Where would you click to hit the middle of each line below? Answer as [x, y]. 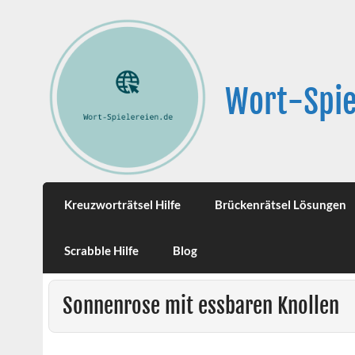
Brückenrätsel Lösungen [280, 205]
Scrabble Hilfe [102, 250]
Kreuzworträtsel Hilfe [123, 205]
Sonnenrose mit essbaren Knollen [200, 306]
